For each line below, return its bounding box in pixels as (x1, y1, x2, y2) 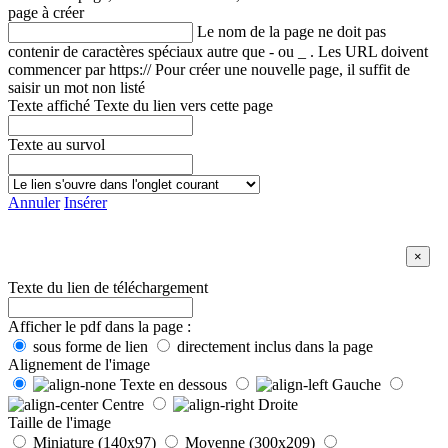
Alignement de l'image (8, 356, 150, 374)
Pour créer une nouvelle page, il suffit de (155, 61, 410, 79)
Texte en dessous (116, 376, 231, 394)
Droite (254, 396, 298, 414)
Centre (98, 396, 148, 414)
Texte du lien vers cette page (94, 97, 273, 115)
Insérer (64, 194, 107, 212)
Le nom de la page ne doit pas (197, 23, 386, 41)
